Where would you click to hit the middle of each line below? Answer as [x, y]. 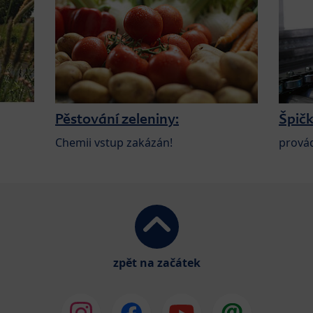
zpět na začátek [156, 262]
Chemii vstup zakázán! [114, 142]
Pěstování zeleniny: [117, 118]
